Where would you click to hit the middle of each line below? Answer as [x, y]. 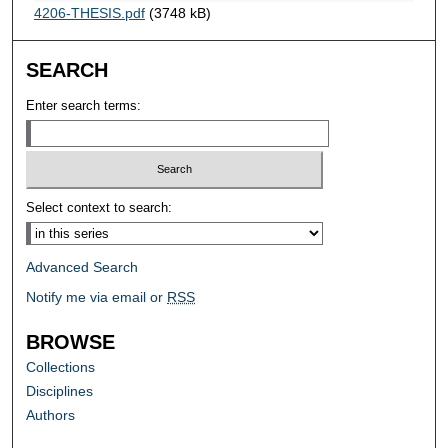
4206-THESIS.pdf [89, 12]
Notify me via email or [97, 297]
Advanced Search [82, 267]
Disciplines [60, 391]
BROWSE [71, 342]
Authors [51, 415]
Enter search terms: [84, 105]
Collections [61, 367]
